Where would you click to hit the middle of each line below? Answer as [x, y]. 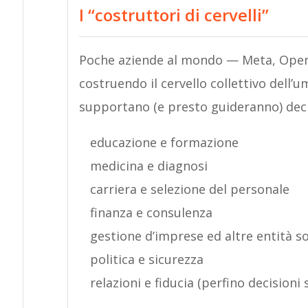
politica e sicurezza [146, 260]
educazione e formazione [164, 143]
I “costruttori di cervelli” [174, 15]
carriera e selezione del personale [189, 189]
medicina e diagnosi [148, 166]
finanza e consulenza [151, 213]
